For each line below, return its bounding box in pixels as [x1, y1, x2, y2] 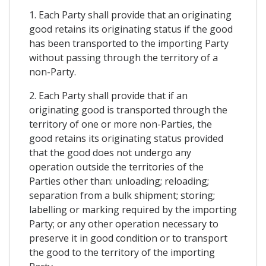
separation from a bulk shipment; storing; [29, 188, 215, 202]
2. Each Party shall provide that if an [29, 88, 188, 102]
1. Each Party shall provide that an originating [29, 8, 232, 21]
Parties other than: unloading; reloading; [29, 174, 209, 188]
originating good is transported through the [29, 103, 227, 116]
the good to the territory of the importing [29, 245, 215, 259]
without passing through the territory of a [29, 50, 218, 64]
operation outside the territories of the [29, 160, 204, 173]
